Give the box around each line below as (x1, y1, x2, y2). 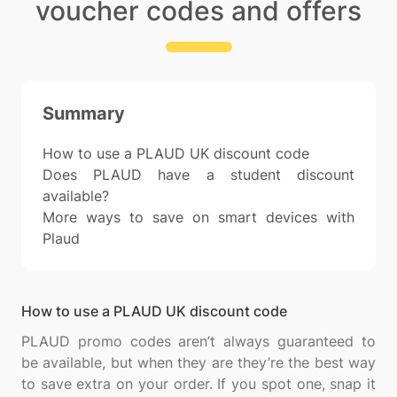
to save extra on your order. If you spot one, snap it (21, 375, 376, 393)
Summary (43, 103, 125, 124)
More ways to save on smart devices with (43, 208, 354, 226)
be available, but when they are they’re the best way (21, 354, 376, 371)
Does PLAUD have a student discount (43, 166, 354, 183)
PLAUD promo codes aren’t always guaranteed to (21, 332, 376, 350)
